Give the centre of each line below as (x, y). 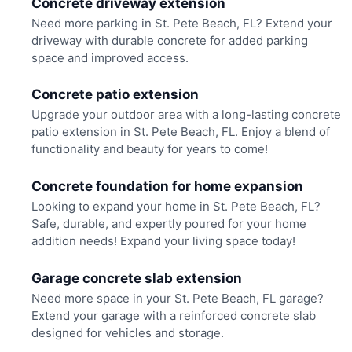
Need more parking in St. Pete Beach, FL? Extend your (181, 23)
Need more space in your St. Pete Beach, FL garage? (177, 298)
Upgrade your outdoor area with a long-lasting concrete (186, 115)
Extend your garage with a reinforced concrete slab (173, 315)
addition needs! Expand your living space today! (163, 241)
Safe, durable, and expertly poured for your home (169, 224)
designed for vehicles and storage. (127, 332)
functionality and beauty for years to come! (149, 149)
